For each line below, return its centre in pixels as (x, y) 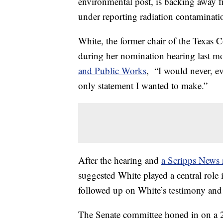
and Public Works (112, 71)
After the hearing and (120, 160)
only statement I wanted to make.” (144, 86)
